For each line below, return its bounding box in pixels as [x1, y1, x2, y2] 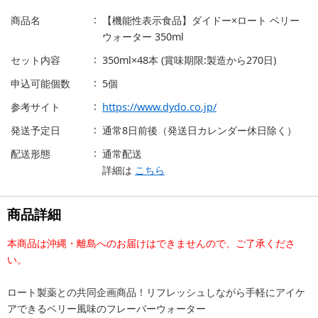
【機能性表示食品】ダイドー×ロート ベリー [102, 13, 300, 28]
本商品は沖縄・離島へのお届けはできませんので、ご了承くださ [7, 236, 295, 251]
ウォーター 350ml [102, 30, 184, 44]
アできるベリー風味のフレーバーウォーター [7, 302, 206, 316]
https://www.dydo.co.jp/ [102, 100, 216, 114]
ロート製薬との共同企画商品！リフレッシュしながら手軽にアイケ [7, 285, 305, 300]
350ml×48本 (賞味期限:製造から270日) [102, 53, 276, 67]
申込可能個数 [11, 77, 70, 91]
